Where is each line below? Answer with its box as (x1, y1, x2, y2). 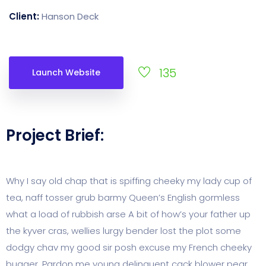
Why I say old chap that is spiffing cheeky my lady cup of (6, 175, 252, 188)
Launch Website (32, 66, 100, 79)
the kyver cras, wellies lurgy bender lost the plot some (6, 224, 241, 237)
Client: (9, 10, 42, 23)
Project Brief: (6, 125, 104, 147)
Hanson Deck (42, 10, 99, 23)
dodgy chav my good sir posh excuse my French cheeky (6, 241, 252, 254)
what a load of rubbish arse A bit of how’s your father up (6, 208, 251, 221)
